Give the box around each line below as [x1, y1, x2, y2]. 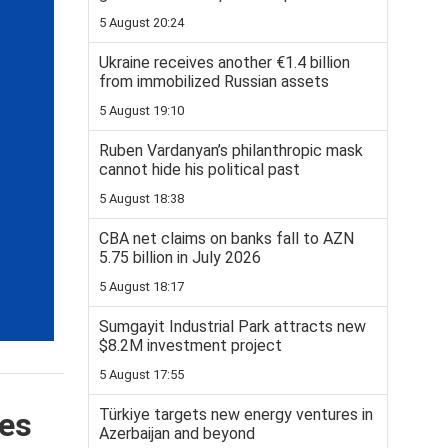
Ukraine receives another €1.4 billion [99, 53, 350, 72]
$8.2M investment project [99, 336, 282, 355]
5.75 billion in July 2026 [99, 248, 261, 267]
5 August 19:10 [99, 103, 184, 118]
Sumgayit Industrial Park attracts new [99, 317, 366, 336]
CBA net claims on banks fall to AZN [99, 229, 354, 248]
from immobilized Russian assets [99, 72, 329, 91]
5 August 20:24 [99, 15, 184, 30]
